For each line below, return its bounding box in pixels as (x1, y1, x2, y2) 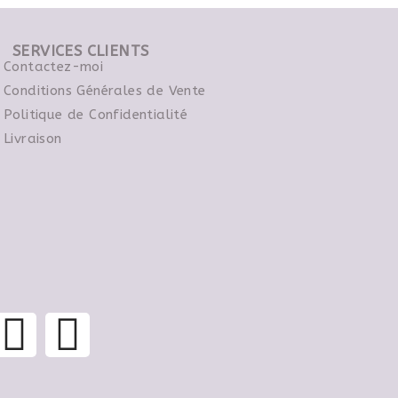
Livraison (4, 131, 62, 147)
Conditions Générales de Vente (4, 83, 206, 99)
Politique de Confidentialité (4, 107, 188, 123)
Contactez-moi (4, 59, 104, 75)
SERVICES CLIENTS (12, 42, 149, 60)
